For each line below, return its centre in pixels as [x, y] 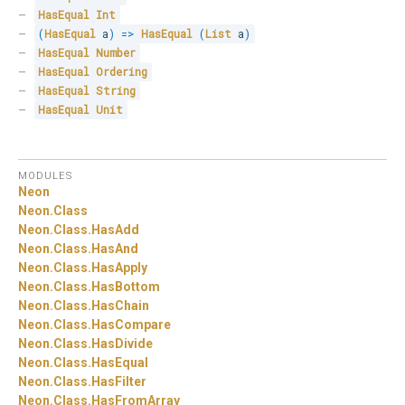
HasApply [119, 267]
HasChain [120, 305]
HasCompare [131, 324]
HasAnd [115, 248]
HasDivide [122, 343]
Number [116, 53]
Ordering [122, 72]
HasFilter [119, 381]
